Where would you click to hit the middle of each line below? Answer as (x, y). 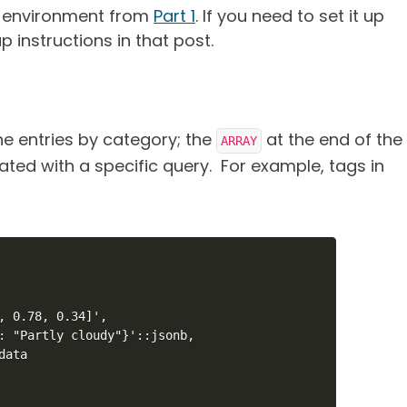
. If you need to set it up (290, 16)
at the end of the (332, 139)
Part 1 (174, 16)
